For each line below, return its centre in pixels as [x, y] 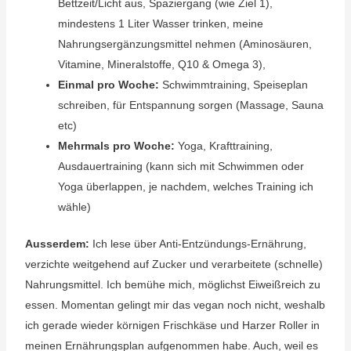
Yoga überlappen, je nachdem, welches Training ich [185, 186]
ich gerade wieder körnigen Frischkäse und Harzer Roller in [172, 325]
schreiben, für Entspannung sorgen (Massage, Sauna [190, 105]
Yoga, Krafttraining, [223, 146]
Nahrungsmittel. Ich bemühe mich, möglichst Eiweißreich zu [172, 284]
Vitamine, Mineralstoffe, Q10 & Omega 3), [163, 64]
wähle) [74, 207]
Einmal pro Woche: [108, 85]
